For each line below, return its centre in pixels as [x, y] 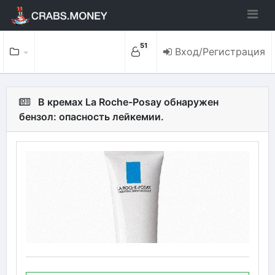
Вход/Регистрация [220, 52]
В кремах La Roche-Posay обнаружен [128, 102]
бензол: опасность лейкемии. [91, 117]
